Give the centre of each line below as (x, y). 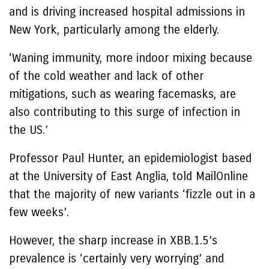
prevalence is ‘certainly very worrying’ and (116, 258)
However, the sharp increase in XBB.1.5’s (113, 240)
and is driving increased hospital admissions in (127, 12)
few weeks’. (39, 212)
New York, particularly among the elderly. (114, 30)
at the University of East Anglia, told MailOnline (128, 176)
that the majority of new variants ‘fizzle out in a (132, 194)
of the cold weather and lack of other (106, 76)
